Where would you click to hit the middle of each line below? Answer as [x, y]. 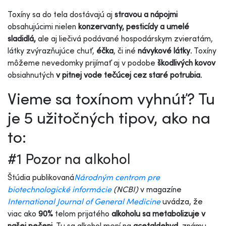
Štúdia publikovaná [41, 177]
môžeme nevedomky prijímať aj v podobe [82, 63]
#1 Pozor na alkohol [69, 159]
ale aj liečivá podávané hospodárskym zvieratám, [124, 39]
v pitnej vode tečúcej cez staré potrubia [128, 75]
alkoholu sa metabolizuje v [157, 214]
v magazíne [161, 189]
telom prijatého [81, 214]
